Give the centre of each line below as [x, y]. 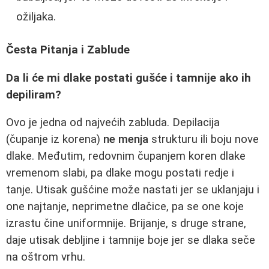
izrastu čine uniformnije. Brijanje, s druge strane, [126, 224]
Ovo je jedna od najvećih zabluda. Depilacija [113, 123]
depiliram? [34, 95]
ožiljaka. [36, 17]
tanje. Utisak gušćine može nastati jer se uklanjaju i [133, 190]
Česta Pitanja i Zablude [68, 50]
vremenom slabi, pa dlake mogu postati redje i [120, 173]
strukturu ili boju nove [204, 140]
